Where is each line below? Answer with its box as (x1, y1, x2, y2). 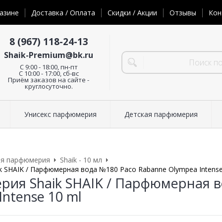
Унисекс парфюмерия (24, 110, 97, 119)
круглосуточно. (24, 81, 73, 91)
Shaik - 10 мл (60, 155, 102, 165)
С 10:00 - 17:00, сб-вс (18, 68, 79, 78)
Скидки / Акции (108, 8, 157, 18)
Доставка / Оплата (31, 8, 95, 18)
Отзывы (169, 8, 196, 18)
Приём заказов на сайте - (8, 75, 89, 84)
